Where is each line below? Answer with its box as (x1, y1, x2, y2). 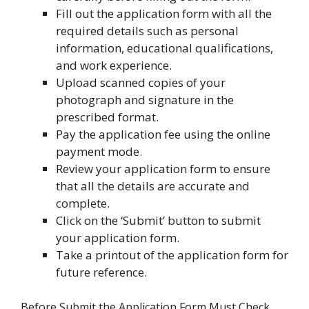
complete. (56, 195, 110, 211)
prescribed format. (56, 108, 159, 125)
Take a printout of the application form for (56, 246, 288, 263)
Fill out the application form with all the (56, 5, 272, 21)
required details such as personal (56, 22, 239, 39)
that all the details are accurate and (56, 177, 250, 194)
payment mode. (56, 143, 142, 159)
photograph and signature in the (56, 91, 234, 108)
